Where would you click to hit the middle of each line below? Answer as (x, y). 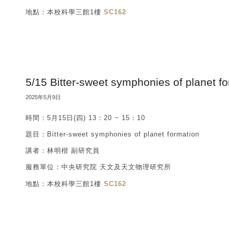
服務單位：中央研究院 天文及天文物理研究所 (98, 167)
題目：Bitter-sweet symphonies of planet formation (112, 134)
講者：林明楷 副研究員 (63, 151)
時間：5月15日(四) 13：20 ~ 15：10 (85, 118)
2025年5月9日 (43, 97)
